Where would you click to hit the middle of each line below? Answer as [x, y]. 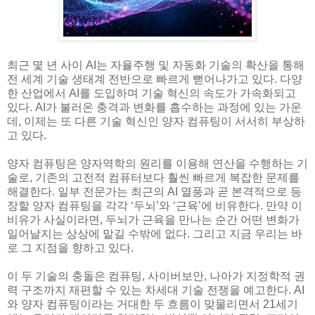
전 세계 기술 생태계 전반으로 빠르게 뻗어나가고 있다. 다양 [155, 79]
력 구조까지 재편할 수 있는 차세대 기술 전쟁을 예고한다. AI [156, 290]
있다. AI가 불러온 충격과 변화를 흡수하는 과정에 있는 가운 [154, 108]
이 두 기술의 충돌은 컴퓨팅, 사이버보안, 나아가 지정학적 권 [156, 276]
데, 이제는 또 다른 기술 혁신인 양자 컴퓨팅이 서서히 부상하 [156, 122]
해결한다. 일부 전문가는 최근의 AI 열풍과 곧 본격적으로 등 [154, 192]
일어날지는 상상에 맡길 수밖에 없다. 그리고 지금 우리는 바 [155, 234]
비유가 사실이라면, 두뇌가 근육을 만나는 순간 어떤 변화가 [153, 220]
